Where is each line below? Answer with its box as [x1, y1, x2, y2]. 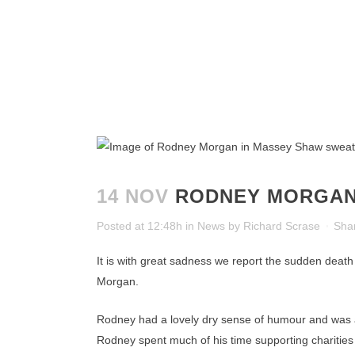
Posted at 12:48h [97, 219, 182, 232]
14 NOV [97, 185, 169, 207]
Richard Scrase [243, 219, 320, 232]
